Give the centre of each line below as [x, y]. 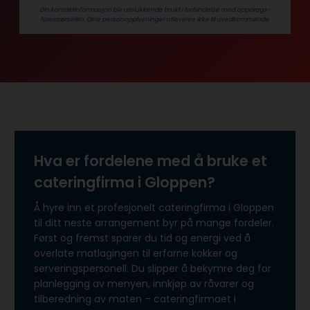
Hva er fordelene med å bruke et [151, 161]
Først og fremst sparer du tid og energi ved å [142, 238]
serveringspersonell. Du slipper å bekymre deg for [153, 269]
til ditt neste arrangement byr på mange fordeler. [154, 223]
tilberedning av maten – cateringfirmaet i [135, 299]
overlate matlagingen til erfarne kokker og [136, 254]
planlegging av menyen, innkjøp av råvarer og [144, 284]
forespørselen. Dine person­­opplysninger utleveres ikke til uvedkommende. [155, 19]
